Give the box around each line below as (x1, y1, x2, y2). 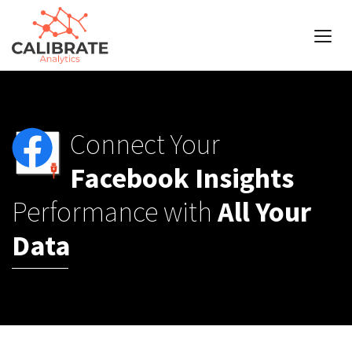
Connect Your (70, 126, 220, 162)
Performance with (12, 194, 218, 229)
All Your (218, 194, 311, 229)
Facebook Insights (70, 160, 294, 196)
